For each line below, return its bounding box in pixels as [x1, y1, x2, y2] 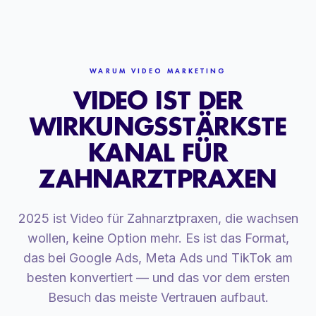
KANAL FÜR [88, 136, 228, 168]
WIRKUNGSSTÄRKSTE [29, 110, 287, 142]
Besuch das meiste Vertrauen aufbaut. [47, 289, 269, 305]
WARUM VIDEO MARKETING [90, 66, 226, 75]
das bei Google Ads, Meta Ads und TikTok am [23, 250, 293, 265]
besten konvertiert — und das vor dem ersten [26, 269, 290, 285]
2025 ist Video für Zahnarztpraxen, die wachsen [18, 210, 298, 226]
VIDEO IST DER [73, 84, 243, 116]
